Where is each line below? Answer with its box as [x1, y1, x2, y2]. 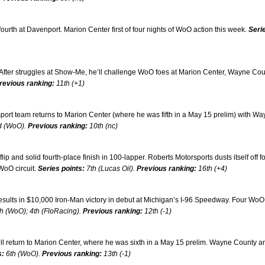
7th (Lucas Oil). [85, 164, 137, 173]
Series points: [38, 164, 85, 173]
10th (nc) [88, 122, 118, 130]
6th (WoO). [4, 250, 42, 258]
